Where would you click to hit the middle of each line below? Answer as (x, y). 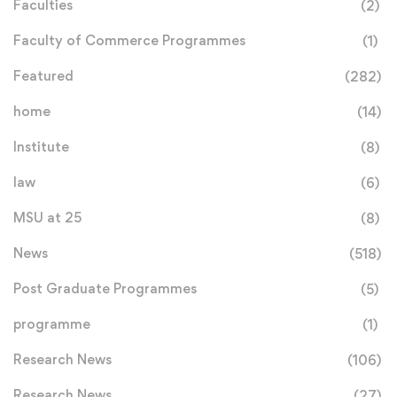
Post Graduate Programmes (105, 288)
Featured (43, 76)
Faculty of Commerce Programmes (129, 40)
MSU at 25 (47, 218)
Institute (41, 147)
